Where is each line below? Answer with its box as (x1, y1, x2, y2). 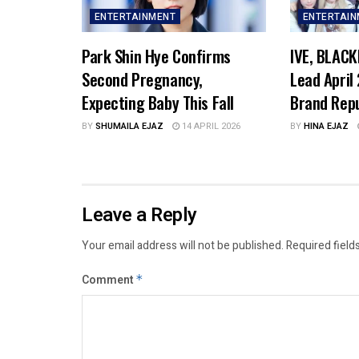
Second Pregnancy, (82, 67, 203, 92)
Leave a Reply (82, 201, 197, 230)
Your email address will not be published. (82, 237, 284, 255)
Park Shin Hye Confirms (82, 43, 231, 69)
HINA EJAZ (303, 119, 349, 134)
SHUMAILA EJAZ (95, 119, 163, 134)
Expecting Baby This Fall (82, 90, 234, 115)
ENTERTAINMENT (95, 10, 176, 25)
